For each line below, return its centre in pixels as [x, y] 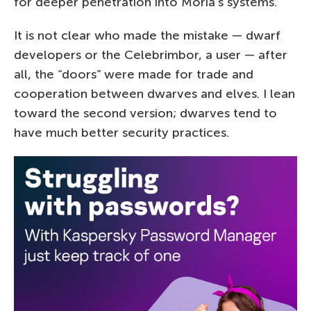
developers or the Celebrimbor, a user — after [151, 54]
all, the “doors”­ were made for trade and [134, 74]
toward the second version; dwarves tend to [145, 113]
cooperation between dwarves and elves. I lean [154, 93]
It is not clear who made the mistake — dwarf [147, 35]
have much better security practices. [121, 132]
